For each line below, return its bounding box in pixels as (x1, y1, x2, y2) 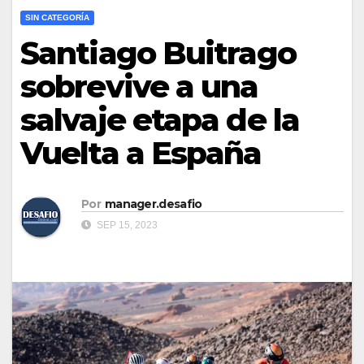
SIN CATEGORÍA (25, 13, 89, 23)
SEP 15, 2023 (94, 219, 158, 231)
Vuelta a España (20, 134, 262, 173)
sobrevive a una (20, 67, 258, 106)
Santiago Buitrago (20, 34, 296, 73)
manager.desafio (104, 196, 202, 211)
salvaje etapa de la (20, 101, 299, 140)
